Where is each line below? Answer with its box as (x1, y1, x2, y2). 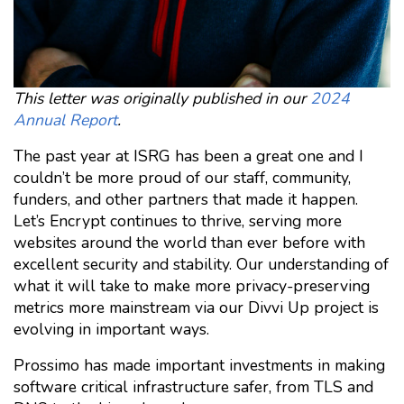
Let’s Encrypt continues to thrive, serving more (14, 210, 342, 232)
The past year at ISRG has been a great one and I (14, 145, 363, 167)
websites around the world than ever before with (14, 232, 365, 253)
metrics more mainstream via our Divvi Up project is (14, 297, 379, 318)
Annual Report (14, 109, 117, 131)
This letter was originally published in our (14, 87, 310, 109)
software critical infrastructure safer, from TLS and (14, 376, 373, 398)
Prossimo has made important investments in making (14, 354, 385, 376)
